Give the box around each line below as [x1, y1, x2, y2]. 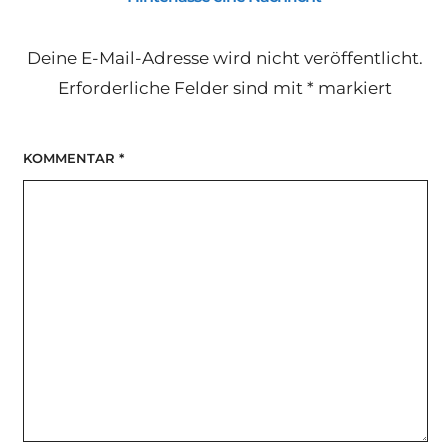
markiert [314, 78, 393, 99]
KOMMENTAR [22, 149, 119, 166]
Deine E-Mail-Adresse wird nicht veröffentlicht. [27, 48, 424, 69]
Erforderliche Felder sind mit [58, 78, 308, 99]
